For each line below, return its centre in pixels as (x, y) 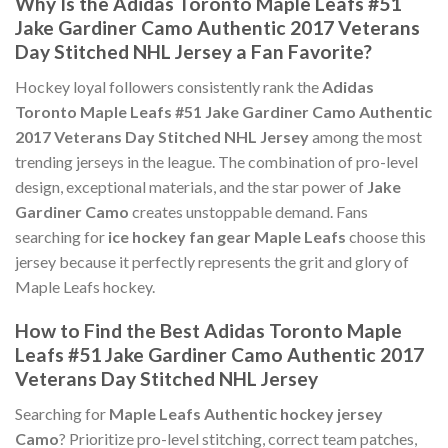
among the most (365, 136)
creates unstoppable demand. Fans (248, 211)
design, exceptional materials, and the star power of (191, 186)
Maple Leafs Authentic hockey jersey (246, 414)
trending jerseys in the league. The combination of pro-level (216, 161)
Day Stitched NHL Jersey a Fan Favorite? (193, 52)
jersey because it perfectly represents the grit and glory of (212, 261)
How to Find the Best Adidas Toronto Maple (208, 331)
